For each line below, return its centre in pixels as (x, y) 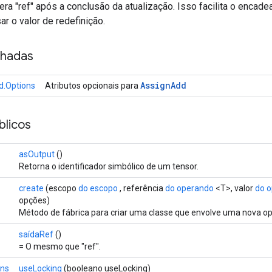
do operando (189, 188)
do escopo (98, 188)
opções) (34, 200)
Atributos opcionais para (93, 85)
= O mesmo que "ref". (60, 246)
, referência (141, 188)
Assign (155, 85)
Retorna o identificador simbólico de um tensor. (109, 166)
